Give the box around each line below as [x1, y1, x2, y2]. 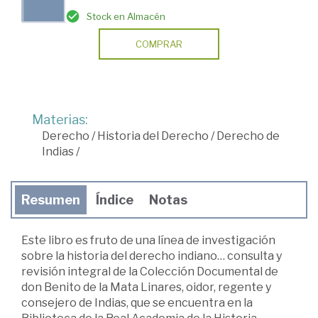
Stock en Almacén [87, 10, 165, 22]
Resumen [21, 192, 80, 207]
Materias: [32, 111, 88, 127]
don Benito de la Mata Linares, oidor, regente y [21, 280, 271, 294]
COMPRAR [136, 38, 182, 50]
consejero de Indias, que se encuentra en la [21, 295, 253, 309]
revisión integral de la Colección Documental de [21, 264, 278, 278]
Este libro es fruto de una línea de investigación [21, 233, 275, 247]
